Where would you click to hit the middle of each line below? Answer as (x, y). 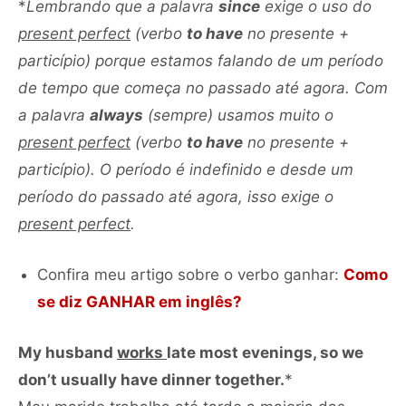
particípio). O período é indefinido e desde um (186, 169)
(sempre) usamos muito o (238, 115)
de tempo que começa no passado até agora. (186, 87)
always (116, 115)
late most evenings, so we (265, 352)
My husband (68, 352)
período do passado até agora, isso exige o (176, 196)
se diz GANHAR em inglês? (140, 301)
